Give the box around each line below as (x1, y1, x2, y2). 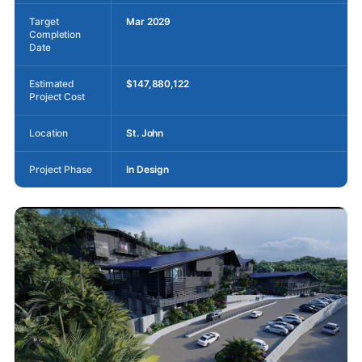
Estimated (29, 77, 75, 90)
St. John (126, 126, 164, 139)
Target (29, 15, 59, 27)
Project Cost (29, 90, 85, 103)
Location (29, 126, 69, 139)
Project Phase (29, 162, 92, 175)
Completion (29, 27, 82, 40)
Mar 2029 (126, 15, 171, 27)
